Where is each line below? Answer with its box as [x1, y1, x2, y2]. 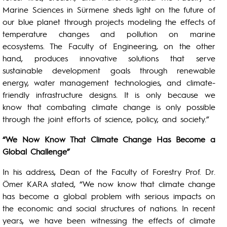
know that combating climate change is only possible [3, 101, 215, 112]
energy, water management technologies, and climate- [3, 77, 215, 88]
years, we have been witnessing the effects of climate [3, 215, 215, 225]
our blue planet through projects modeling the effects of [3, 16, 215, 27]
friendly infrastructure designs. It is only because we [3, 89, 215, 100]
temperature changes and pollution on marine [3, 28, 215, 39]
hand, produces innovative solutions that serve [3, 53, 215, 63]
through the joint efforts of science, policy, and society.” [3, 113, 209, 124]
